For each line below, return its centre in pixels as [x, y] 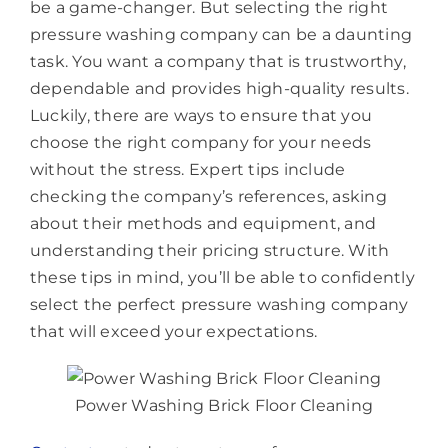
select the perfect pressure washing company [219, 305]
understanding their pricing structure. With [209, 251]
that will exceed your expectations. [173, 332]
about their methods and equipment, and [203, 224]
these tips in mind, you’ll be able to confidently [222, 278]
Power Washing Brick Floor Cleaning [224, 406]
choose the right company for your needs [200, 143]
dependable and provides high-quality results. [219, 89]
